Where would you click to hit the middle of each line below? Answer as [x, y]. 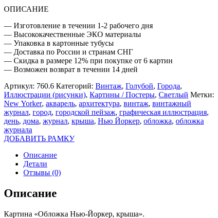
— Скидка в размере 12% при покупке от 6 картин [88, 60]
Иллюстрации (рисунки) [45, 94]
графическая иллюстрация [163, 112]
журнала [18, 129]
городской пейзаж [85, 112]
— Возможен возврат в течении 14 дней [71, 69]
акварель [60, 103]
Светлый [173, 94]
